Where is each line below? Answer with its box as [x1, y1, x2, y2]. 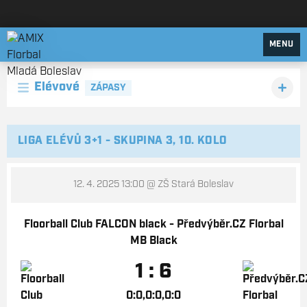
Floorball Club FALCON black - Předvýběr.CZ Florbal [23, 219, 284, 230]
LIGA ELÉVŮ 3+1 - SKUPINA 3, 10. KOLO [18, 136, 228, 147]
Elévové [34, 81, 79, 94]
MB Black [130, 236, 177, 247]
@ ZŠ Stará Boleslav [145, 180, 234, 190]
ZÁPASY [90, 83, 126, 93]
